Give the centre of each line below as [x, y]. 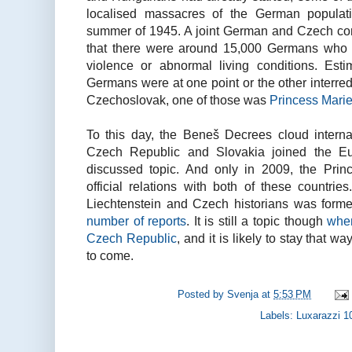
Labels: [279, 315]
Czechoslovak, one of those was [178, 99]
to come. [110, 255]
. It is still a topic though [257, 220]
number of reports [137, 220]
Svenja [243, 295]
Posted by [203, 295]
